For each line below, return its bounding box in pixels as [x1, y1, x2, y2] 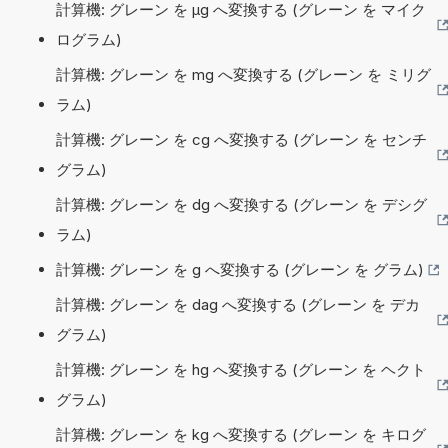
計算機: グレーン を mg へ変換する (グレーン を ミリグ [56, 64, 431, 84]
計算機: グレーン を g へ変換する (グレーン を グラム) [56, 259, 424, 279]
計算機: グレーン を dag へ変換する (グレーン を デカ [56, 294, 420, 314]
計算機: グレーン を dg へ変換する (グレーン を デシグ [56, 194, 427, 214]
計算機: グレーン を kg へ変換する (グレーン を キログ [56, 424, 426, 444]
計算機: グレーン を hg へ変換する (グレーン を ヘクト [56, 359, 426, 379]
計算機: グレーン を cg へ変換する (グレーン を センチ [56, 129, 427, 149]
